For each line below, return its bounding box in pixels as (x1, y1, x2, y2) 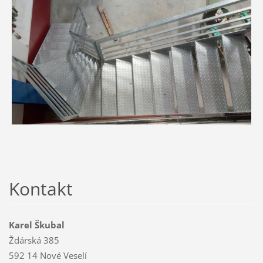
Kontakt (8, 177, 73, 201)
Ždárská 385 (8, 234, 59, 247)
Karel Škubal (8, 219, 65, 231)
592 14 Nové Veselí (8, 249, 87, 262)
